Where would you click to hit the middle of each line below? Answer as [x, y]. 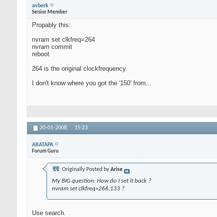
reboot [41, 54]
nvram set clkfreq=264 [63, 40]
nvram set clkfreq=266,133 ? [88, 189]
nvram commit [52, 47]
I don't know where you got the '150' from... [92, 83]
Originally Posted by [85, 170]
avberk [40, 6]
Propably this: [51, 25]
